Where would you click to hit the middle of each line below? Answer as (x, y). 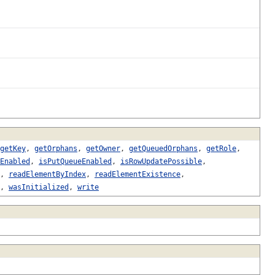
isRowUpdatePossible (161, 161)
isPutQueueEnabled (75, 161)
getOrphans (56, 148)
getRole (221, 148)
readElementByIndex (47, 174)
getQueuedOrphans (163, 148)
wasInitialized (39, 187)
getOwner (103, 148)
